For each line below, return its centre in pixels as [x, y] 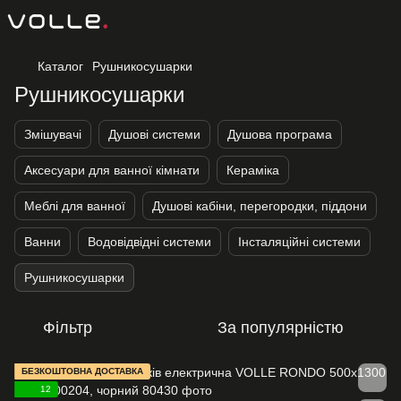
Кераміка [253, 170]
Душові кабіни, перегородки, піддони [260, 206]
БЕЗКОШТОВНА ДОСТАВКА [82, 371]
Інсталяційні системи [299, 242]
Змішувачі [53, 134]
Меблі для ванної [75, 206]
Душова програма [280, 134]
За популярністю [281, 328]
